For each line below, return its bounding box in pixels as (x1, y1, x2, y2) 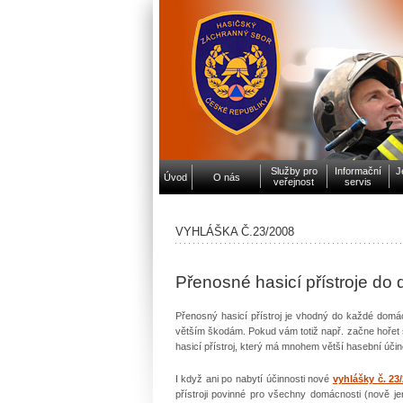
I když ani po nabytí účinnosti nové (175, 372, 333, 384)
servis (345, 176, 372, 187)
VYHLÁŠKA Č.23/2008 (175, 224, 294, 238)
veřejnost (273, 176, 314, 187)
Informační (335, 166, 381, 176)
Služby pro (270, 166, 318, 176)
